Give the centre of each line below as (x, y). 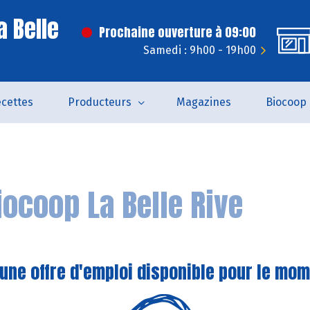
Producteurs (99, 102)
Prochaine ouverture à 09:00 (177, 32)
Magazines (203, 102)
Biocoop (286, 102)
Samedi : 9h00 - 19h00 (200, 50)
